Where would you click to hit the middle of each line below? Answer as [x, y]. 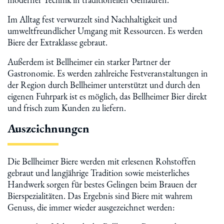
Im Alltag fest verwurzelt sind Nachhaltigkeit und [92, 19]
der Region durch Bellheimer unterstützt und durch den [104, 85]
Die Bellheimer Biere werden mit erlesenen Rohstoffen [102, 161]
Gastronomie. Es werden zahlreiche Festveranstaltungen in [108, 73]
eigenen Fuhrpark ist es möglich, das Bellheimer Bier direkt [107, 96]
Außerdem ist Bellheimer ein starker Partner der [89, 62]
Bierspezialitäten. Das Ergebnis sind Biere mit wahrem [100, 196]
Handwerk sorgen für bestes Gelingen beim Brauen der [102, 184]
